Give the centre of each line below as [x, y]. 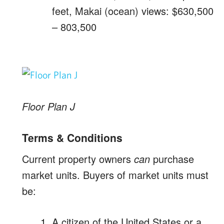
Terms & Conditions [72, 137]
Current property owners [78, 159]
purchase [172, 159]
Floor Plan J [48, 106]
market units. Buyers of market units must [115, 175]
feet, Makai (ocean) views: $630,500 [133, 11]
